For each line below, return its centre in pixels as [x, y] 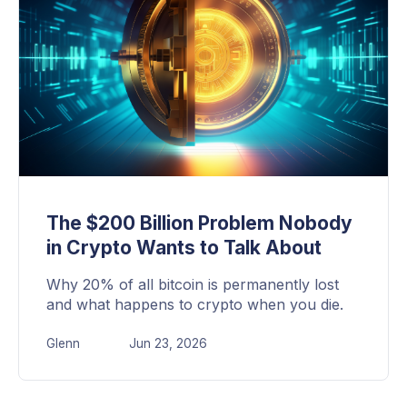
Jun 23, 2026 [168, 343]
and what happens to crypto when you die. [195, 305]
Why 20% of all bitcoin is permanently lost [193, 285]
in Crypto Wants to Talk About [184, 248]
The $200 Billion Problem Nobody [199, 223]
